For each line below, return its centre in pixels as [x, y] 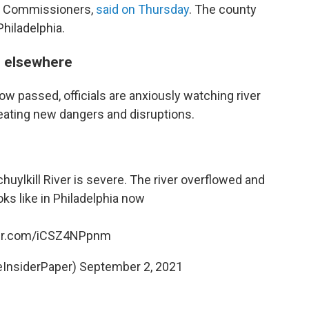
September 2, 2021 [131, 267]
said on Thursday [142, 9]
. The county [223, 9]
